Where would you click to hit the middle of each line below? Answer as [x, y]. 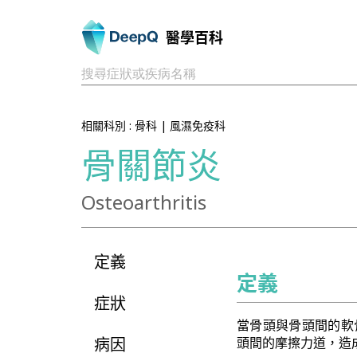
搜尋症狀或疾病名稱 [139, 73]
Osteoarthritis [144, 202]
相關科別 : [108, 126]
